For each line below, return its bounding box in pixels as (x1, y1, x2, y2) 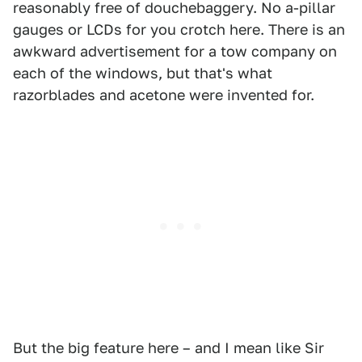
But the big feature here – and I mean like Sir (13, 339, 324, 356)
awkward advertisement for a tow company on (13, 43, 337, 60)
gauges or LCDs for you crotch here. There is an (13, 21, 345, 38)
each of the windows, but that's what (13, 65, 272, 82)
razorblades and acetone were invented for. (13, 86, 314, 103)
